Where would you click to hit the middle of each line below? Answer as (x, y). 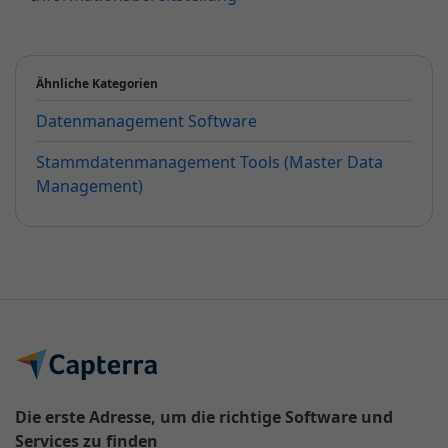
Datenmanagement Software (146, 121)
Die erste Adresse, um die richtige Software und (204, 417)
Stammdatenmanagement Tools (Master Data (209, 162)
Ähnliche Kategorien (97, 84)
